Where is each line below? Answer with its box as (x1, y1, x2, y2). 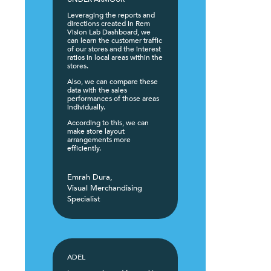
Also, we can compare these (67, 76, 158, 87)
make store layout (67, 126, 125, 136)
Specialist (67, 193, 100, 204)
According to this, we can (67, 117, 149, 128)
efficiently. (67, 143, 101, 153)
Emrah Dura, (67, 171, 113, 183)
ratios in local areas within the (67, 52, 163, 62)
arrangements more (67, 134, 131, 145)
